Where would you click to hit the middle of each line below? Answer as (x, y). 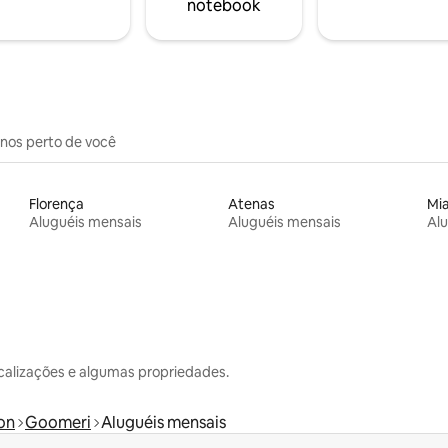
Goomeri (58, 422)
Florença (57, 203)
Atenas (251, 203)
